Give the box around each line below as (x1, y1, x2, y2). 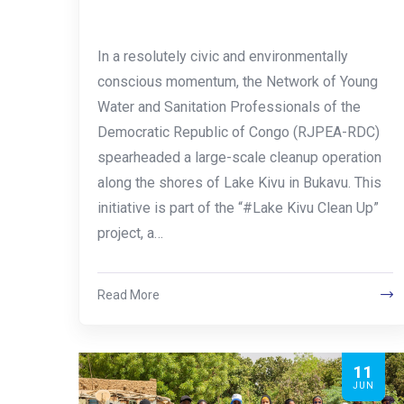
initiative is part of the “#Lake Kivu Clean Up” (97, 198, 379, 216)
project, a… (97, 224, 163, 242)
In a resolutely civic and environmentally (97, 47, 348, 65)
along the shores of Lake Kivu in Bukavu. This (97, 173, 381, 191)
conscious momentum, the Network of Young (97, 72, 378, 90)
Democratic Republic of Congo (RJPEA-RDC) (97, 123, 380, 141)
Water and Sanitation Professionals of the (97, 97, 361, 115)
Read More (97, 287, 160, 302)
